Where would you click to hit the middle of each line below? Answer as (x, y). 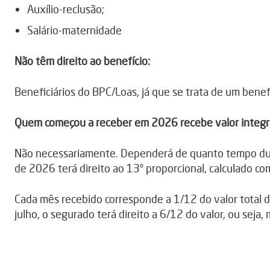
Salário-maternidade (74, 30)
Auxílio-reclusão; (66, 9)
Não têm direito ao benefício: (82, 61)
